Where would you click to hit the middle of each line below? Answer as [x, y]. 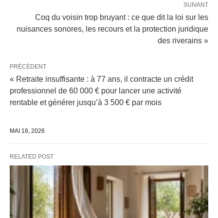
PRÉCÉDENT [28, 66]
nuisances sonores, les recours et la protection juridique [112, 29]
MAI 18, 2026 [27, 131]
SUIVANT [196, 5]
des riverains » [183, 40]
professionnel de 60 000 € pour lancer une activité [96, 91]
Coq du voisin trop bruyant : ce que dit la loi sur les [122, 17]
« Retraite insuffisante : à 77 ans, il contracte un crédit [101, 79]
